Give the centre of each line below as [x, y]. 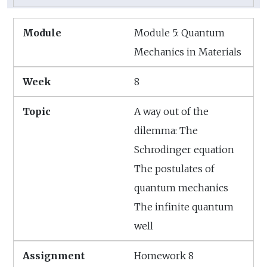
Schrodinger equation [184, 150]
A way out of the [171, 112]
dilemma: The [166, 131]
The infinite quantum [184, 207]
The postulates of [174, 169]
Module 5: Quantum [179, 33]
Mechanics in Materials [188, 52]
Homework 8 [164, 256]
